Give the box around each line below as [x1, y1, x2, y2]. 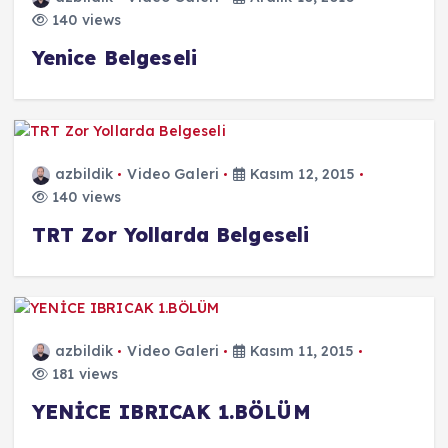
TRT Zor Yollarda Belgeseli [31, 223, 310, 248]
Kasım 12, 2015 [245, 165, 356, 184]
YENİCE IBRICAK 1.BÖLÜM [31, 399, 311, 424]
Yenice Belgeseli [31, 46, 197, 71]
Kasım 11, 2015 [245, 341, 355, 360]
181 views [47, 364, 119, 383]
